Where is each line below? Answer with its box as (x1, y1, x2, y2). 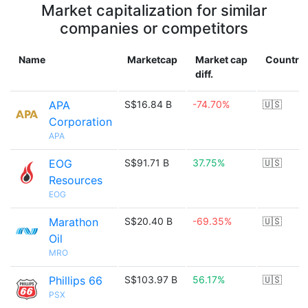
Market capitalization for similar (41, 1, 267, 19)
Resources (49, 173, 102, 187)
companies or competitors (60, 19, 248, 37)
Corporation (49, 115, 112, 129)
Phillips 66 (49, 274, 102, 287)
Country (265, 54, 305, 65)
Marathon (49, 215, 98, 229)
